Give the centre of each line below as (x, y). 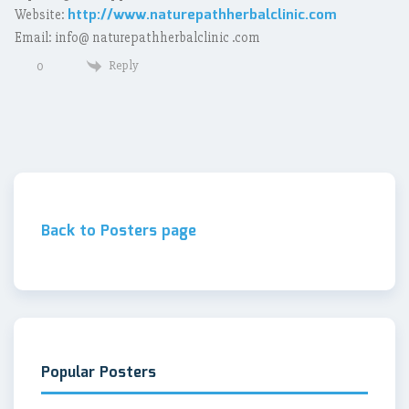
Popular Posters (99, 372)
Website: (41, 15)
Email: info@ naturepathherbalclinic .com (137, 37)
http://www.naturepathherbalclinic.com (202, 16)
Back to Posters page (119, 231)
